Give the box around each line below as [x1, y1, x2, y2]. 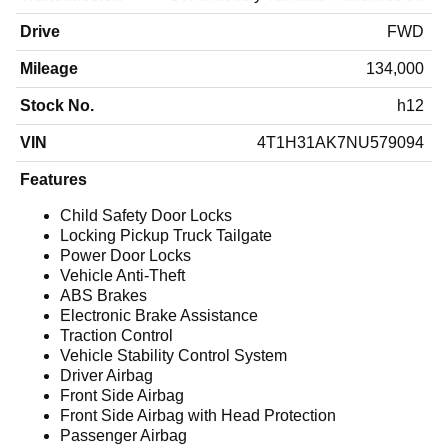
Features [20, 171, 87, 189]
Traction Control [60, 327, 173, 345]
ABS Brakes [60, 287, 147, 305]
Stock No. [20, 97, 94, 115]
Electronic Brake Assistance [60, 307, 258, 325]
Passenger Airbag [60, 427, 187, 445]
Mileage [20, 60, 78, 78]
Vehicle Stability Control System [60, 347, 287, 365]
